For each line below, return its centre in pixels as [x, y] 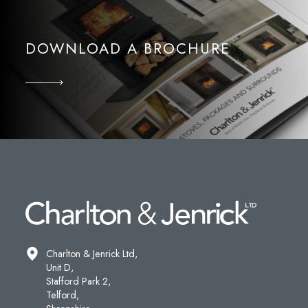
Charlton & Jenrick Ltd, [92, 254]
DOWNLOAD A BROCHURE [128, 48]
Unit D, [60, 268]
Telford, [63, 295]
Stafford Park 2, [79, 282]
